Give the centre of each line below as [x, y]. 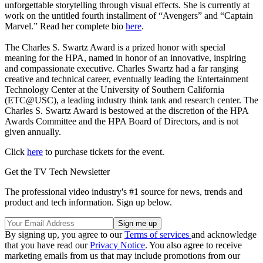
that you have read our [47, 245]
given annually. [33, 131]
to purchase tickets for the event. [106, 151]
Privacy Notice [117, 245]
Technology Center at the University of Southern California [114, 89]
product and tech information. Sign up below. [88, 202]
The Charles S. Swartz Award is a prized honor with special [115, 47]
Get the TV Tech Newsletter [57, 171]
